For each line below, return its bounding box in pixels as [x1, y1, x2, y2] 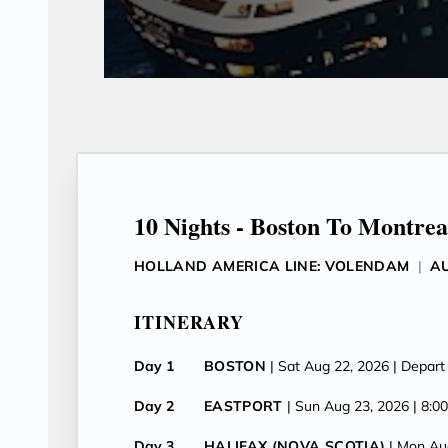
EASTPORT [204, 397, 283, 415]
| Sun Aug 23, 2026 [286, 397, 409, 415]
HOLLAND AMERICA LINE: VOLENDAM [134, 257, 410, 275]
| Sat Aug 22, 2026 [270, 357, 390, 375]
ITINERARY [134, 309, 245, 335]
